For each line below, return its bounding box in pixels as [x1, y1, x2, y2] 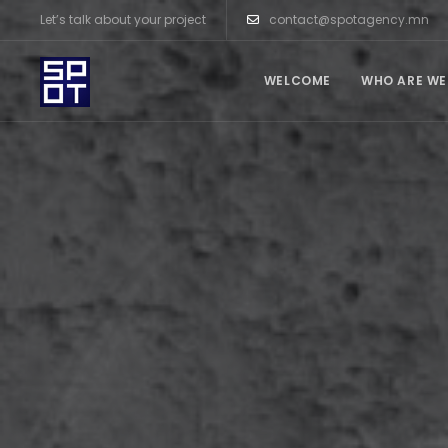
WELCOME [263, 72, 331, 89]
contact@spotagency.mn [269, 11, 429, 28]
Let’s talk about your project [40, 11, 206, 28]
